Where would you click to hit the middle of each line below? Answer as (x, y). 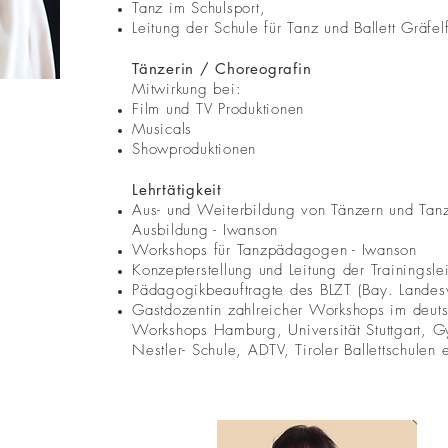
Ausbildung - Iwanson (205, 230)
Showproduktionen (194, 149)
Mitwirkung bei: (187, 89)
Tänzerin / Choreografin (222, 68)
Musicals (162, 129)
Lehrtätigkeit (177, 189)
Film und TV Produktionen (218, 109)
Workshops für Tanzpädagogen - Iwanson (280, 250)
